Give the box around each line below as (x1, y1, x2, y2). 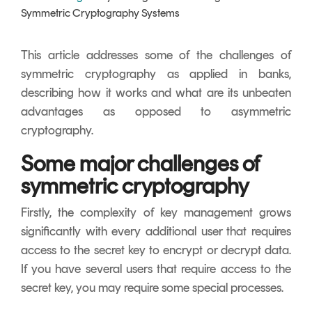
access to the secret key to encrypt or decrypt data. (21, 242, 291, 258)
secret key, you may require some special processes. (21, 279, 283, 295)
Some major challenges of (21, 150, 260, 177)
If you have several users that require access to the (21, 260, 291, 276)
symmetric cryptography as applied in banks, (21, 65, 291, 81)
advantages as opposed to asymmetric (21, 103, 291, 119)
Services (21, 17, 84, 40)
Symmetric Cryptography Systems (21, 6, 180, 19)
